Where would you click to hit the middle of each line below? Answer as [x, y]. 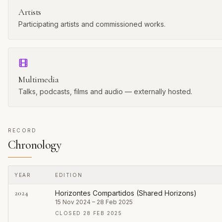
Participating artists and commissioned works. [92, 24]
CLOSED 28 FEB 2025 [89, 213]
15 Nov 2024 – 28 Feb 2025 [94, 202]
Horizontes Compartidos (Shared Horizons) [126, 193]
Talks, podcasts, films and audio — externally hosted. [105, 91]
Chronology [34, 145]
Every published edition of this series [68, 188]
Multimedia [39, 79]
